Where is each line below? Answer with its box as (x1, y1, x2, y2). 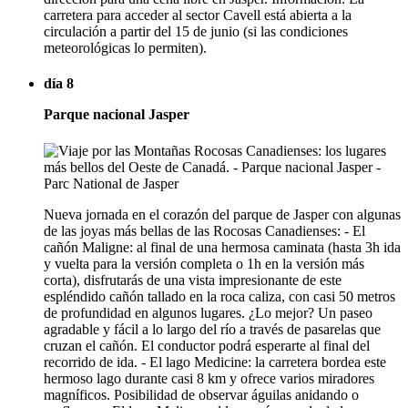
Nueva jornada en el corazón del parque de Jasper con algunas (44, 206, 401, 222)
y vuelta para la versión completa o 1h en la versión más (44, 255, 364, 271)
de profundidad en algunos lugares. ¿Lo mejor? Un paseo (44, 304, 372, 321)
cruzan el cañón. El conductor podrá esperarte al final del (44, 337, 370, 353)
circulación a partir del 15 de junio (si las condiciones (44, 24, 348, 40)
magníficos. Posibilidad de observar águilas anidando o (44, 386, 359, 403)
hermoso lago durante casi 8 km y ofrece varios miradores (44, 370, 374, 386)
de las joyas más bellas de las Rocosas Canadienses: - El (44, 222, 365, 239)
